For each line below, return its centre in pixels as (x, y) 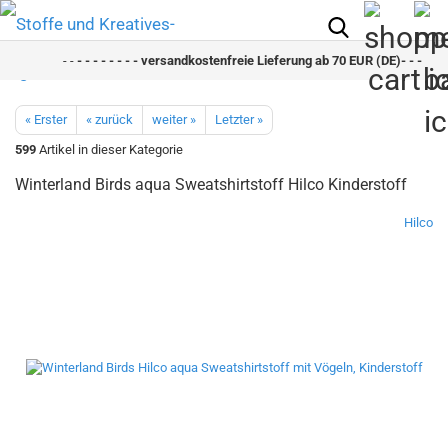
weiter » (174, 119)
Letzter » (239, 119)
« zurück (109, 119)
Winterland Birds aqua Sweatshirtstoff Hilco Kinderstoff (211, 184)
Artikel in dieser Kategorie (109, 149)
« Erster (46, 119)
